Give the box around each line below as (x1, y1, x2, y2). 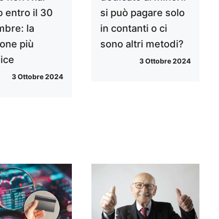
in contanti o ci (100, 22, 167, 35)
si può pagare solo (100, 7, 185, 19)
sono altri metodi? (100, 38, 184, 50)
